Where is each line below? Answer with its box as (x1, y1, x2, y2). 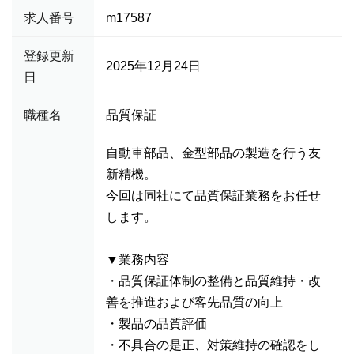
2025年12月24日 (106, 59, 201, 73)
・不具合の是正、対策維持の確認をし (106, 338, 321, 352)
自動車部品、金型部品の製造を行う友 (106, 146, 321, 160)
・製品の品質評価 (106, 317, 207, 330)
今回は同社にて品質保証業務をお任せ (106, 189, 321, 202)
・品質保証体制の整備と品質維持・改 (106, 274, 321, 288)
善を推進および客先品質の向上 (106, 296, 283, 309)
